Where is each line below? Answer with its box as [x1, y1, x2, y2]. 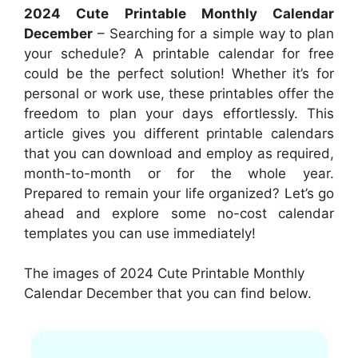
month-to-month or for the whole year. [24, 165, 334, 181]
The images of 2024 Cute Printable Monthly [24, 265, 304, 281]
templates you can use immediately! [24, 225, 256, 241]
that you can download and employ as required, [24, 145, 334, 161]
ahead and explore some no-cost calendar [24, 205, 334, 221]
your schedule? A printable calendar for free [24, 45, 334, 62]
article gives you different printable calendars [24, 125, 334, 141]
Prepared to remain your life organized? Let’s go [24, 185, 334, 201]
